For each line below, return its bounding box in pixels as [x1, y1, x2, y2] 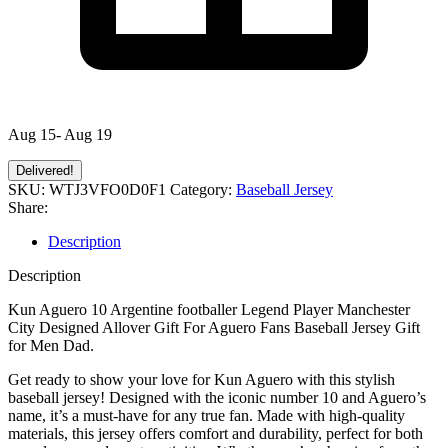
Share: [8, 198, 48, 216]
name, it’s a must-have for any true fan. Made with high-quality [8, 406, 405, 424]
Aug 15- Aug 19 [8, 125, 112, 143]
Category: [170, 180, 232, 198]
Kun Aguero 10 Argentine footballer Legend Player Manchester [8, 300, 410, 318]
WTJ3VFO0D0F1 [49, 180, 170, 198]
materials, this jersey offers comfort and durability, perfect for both [8, 424, 423, 442]
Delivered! [16, 162, 74, 178]
